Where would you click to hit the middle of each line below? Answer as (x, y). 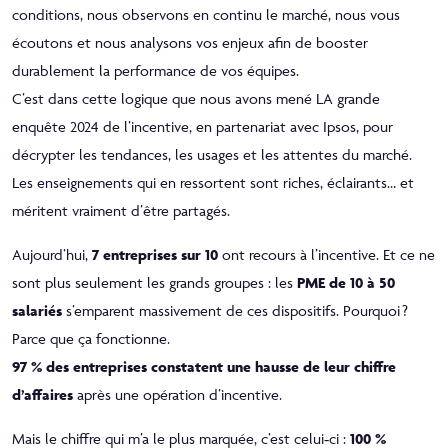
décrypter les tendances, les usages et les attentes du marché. (212, 154)
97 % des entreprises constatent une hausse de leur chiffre (204, 366)
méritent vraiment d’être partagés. (121, 210)
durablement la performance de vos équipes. (155, 70)
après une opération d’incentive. (177, 394)
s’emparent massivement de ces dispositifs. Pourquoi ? (235, 310)
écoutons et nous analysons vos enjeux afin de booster (190, 42)
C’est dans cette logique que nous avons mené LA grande (196, 98)
